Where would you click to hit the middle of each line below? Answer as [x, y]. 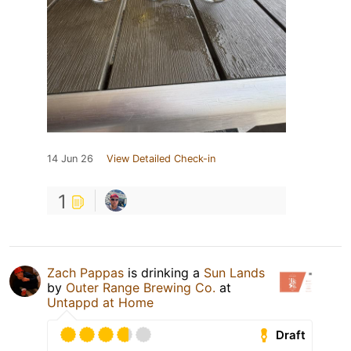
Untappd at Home [100, 303]
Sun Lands [234, 273]
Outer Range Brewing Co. [141, 288]
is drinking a [164, 273]
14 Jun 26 [70, 159]
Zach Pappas [85, 273]
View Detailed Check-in [161, 159]
